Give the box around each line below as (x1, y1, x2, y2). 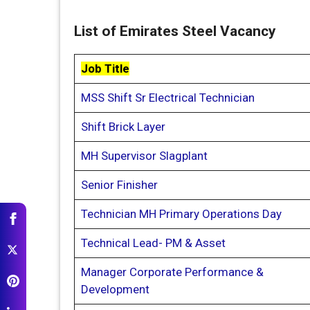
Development (80, 282, 149, 296)
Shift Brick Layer (80, 119, 165, 134)
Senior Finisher (80, 177, 158, 192)
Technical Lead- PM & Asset (80, 235, 226, 250)
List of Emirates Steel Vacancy (74, 22, 276, 39)
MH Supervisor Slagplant (80, 148, 208, 163)
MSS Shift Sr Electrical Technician (80, 90, 255, 104)
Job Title (80, 61, 129, 75)
